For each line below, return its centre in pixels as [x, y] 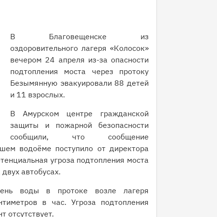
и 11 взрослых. [38, 94]
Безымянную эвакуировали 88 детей [79, 83]
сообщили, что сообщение [79, 137]
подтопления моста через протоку [79, 71]
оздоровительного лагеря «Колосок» [79, 48]
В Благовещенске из [79, 36]
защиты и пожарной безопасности [79, 125]
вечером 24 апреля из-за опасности [79, 60]
